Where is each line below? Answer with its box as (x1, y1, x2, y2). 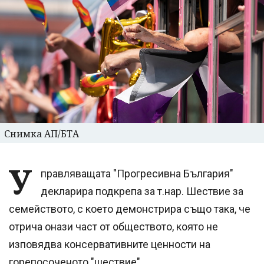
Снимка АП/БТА (4, 127, 79, 140)
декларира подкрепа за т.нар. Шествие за (41, 184, 243, 197)
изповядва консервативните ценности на (9, 237, 210, 250)
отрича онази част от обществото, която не (9, 220, 218, 233)
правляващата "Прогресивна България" (41, 167, 233, 180)
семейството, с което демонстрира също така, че (9, 202, 250, 215)
